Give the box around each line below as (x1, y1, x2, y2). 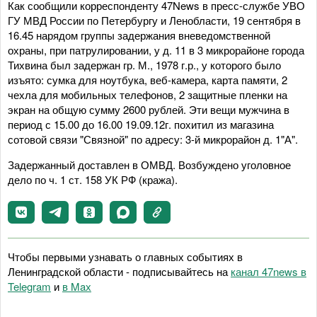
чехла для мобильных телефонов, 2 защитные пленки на (8, 87, 287, 102)
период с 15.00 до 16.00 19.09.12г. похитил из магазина (8, 117, 274, 132)
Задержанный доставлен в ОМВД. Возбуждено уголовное (8, 157, 291, 172)
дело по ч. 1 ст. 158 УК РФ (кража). (8, 172, 178, 187)
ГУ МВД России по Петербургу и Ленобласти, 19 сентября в (8, 13, 301, 28)
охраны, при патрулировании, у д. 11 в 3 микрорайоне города (8, 42, 304, 57)
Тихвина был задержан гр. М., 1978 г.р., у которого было (8, 57, 281, 72)
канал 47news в (231, 264, 306, 279)
